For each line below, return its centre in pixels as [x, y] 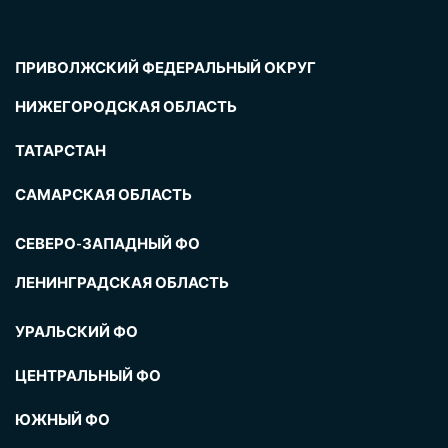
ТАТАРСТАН [60, 150]
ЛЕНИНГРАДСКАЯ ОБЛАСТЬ [122, 282]
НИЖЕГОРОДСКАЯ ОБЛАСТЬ [126, 106]
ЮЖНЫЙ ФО [62, 419]
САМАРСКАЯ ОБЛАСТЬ [103, 194]
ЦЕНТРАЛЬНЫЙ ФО [88, 375]
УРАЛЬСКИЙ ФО [76, 331]
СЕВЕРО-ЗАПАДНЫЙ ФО [107, 243]
